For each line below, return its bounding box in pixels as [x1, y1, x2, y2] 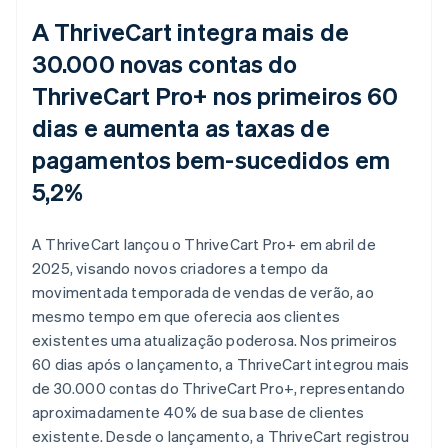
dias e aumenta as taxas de [32, 111, 330, 143]
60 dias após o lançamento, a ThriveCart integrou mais [32, 353, 410, 374]
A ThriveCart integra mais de [32, 15, 349, 47]
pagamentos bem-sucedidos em [32, 143, 390, 175]
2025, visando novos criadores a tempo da [32, 257, 328, 278]
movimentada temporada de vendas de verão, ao [32, 281, 374, 302]
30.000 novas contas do [32, 47, 298, 79]
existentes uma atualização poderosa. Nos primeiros [32, 329, 398, 350]
